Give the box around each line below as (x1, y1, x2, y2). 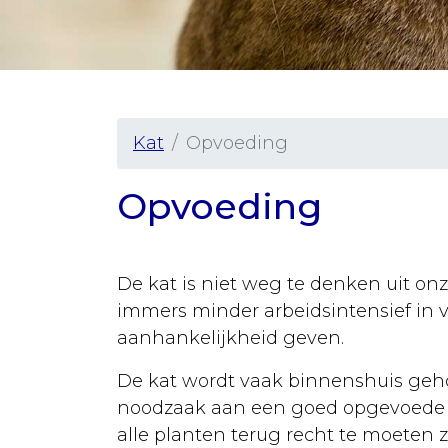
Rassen (60, 183, 126, 205)
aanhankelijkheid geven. (117, 326, 344, 349)
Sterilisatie (60, 223, 154, 245)
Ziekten (60, 143, 130, 165)
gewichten (50, 376, 149, 398)
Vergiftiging (60, 410, 169, 432)
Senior (100, 76, 158, 98)
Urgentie (100, 36, 181, 58)
